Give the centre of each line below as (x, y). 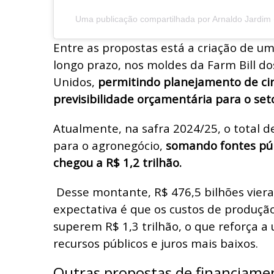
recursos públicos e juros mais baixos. (156, 243)
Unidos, (76, 81)
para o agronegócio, (109, 145)
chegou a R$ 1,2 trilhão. (117, 162)
